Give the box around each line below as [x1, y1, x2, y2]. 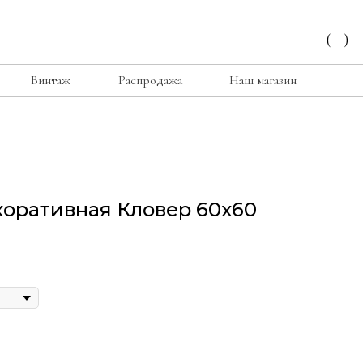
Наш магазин [228, 72, 297, 88]
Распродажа [117, 72, 182, 88]
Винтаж [30, 72, 70, 88]
